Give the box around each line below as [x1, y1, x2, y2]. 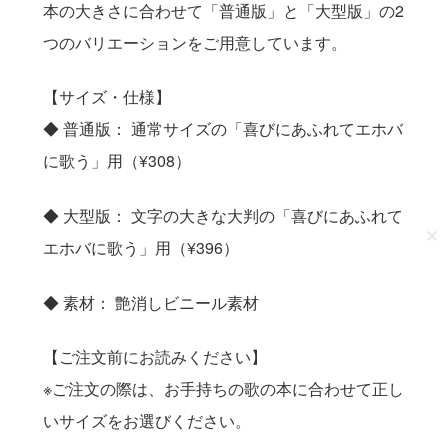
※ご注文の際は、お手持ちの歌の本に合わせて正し [42, 377, 404, 401]
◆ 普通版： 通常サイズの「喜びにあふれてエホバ [42, 117, 403, 141]
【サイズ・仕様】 [42, 85, 171, 109]
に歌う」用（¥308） [42, 149, 191, 173]
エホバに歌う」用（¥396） [42, 235, 239, 259]
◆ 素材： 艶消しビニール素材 [42, 290, 259, 314]
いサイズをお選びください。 [42, 409, 251, 433]
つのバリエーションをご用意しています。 [42, 30, 347, 54]
